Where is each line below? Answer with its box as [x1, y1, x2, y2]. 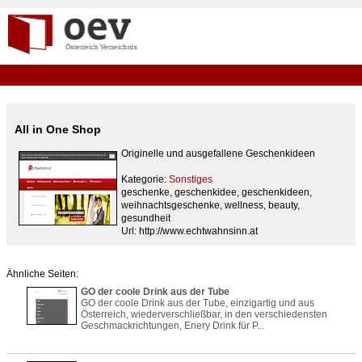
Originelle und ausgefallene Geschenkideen [121, 148, 315, 160]
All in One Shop [15, 123, 101, 137]
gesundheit [121, 213, 170, 225]
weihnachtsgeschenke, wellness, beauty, [121, 200, 300, 212]
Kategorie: [121, 174, 169, 186]
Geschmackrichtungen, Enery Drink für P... [81, 320, 264, 332]
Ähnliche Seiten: [6, 268, 78, 280]
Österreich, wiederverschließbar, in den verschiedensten [81, 309, 327, 321]
